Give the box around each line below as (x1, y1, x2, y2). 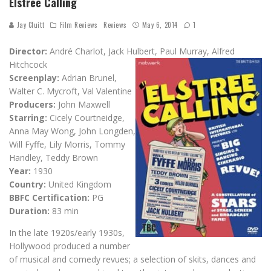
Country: (9, 178, 46, 190)
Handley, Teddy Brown (9, 151, 98, 163)
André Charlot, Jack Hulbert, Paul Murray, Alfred (47, 45, 235, 57)
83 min (50, 204, 79, 217)
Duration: (9, 204, 50, 217)
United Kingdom (46, 178, 111, 190)
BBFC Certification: (9, 191, 90, 203)
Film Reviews (59, 19, 98, 30)
